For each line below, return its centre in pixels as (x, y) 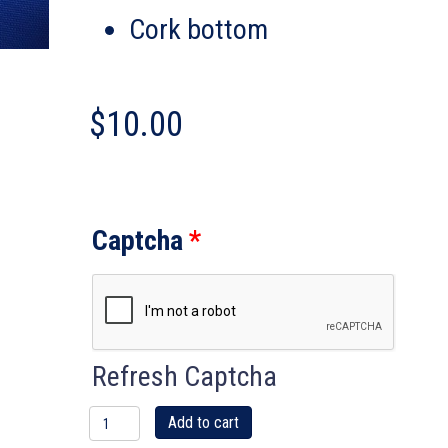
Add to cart (203, 422)
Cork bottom (198, 29)
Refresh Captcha (184, 376)
